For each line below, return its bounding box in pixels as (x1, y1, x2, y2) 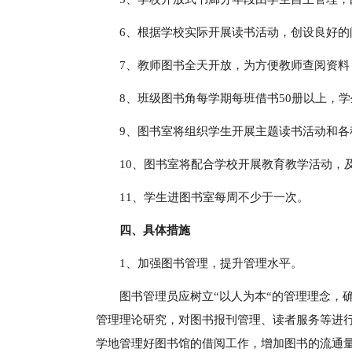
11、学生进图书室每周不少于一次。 (119, 191, 309, 203)
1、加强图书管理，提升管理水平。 (119, 257, 302, 269)
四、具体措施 (119, 224, 190, 236)
